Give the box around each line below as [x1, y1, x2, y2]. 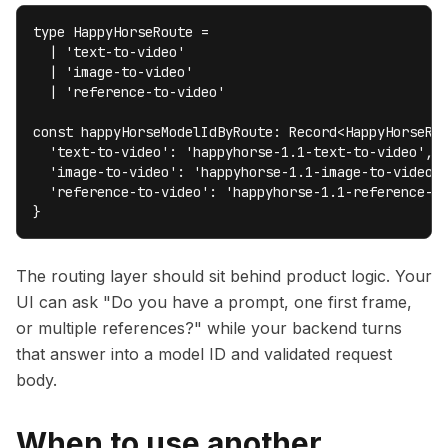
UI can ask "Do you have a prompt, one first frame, [16, 292, 412, 312]
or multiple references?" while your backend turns [16, 318, 402, 338]
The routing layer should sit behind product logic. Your [16, 266, 432, 286]
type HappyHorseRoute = [33, 23, 209, 41]
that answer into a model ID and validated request [16, 344, 392, 364]
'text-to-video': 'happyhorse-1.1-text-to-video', [33, 143, 433, 161]
